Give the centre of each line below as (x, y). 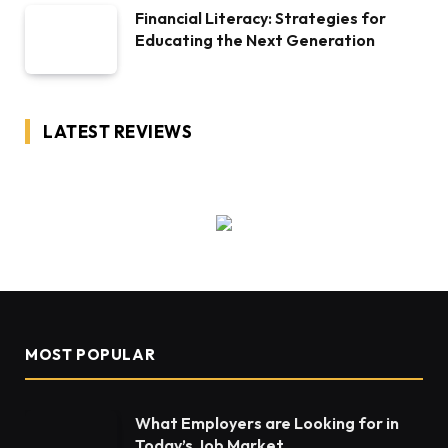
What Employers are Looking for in (267, 423)
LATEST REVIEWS (118, 132)
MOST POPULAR (90, 355)
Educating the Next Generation (255, 40)
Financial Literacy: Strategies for (260, 18)
